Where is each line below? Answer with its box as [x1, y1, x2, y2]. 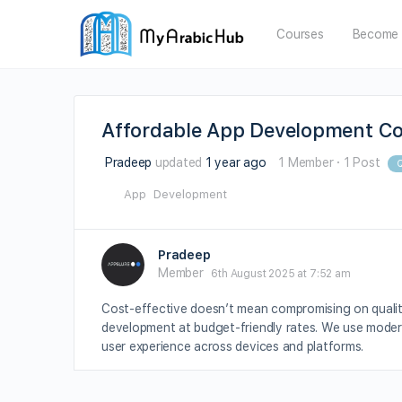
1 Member [278, 155, 334, 170]
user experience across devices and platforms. [101, 339, 364, 354]
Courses [276, 27, 324, 41]
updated [152, 155, 205, 170]
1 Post [343, 155, 380, 170]
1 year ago [205, 155, 267, 170]
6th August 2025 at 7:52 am [211, 267, 351, 280]
